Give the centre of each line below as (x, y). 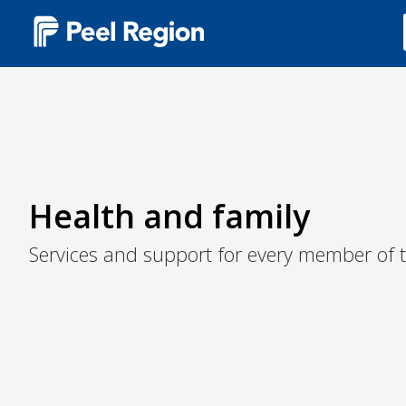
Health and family (169, 217)
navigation (65, 92)
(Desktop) (63, 111)
